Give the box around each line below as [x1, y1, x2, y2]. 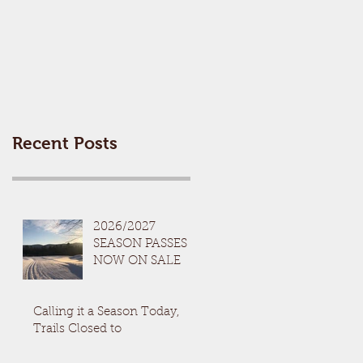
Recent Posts [12, 134, 117, 152]
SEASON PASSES [93, 238, 187, 250]
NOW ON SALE [93, 255, 181, 267]
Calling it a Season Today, [33, 306, 180, 318]
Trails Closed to [33, 323, 122, 335]
